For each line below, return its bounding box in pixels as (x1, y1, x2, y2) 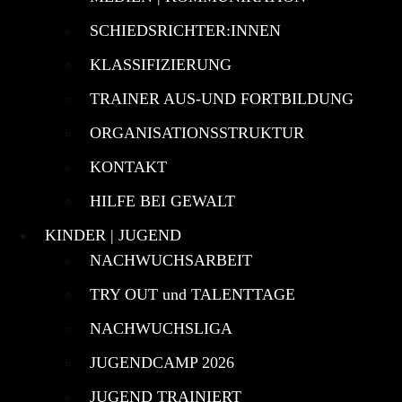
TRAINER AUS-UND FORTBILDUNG (90, 89, 354, 108)
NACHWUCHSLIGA (90, 319, 232, 337)
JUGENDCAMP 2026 (90, 353, 234, 371)
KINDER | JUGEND (45, 225, 181, 244)
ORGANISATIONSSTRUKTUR (90, 123, 304, 142)
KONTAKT (90, 157, 167, 176)
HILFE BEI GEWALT (90, 191, 235, 210)
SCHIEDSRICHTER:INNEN (90, 21, 281, 39)
